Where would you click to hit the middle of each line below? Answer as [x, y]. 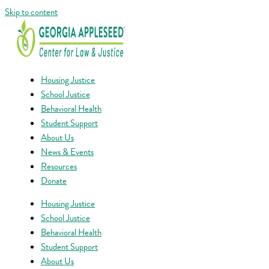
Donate [54, 180]
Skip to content [31, 12]
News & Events [67, 152]
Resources [59, 166]
